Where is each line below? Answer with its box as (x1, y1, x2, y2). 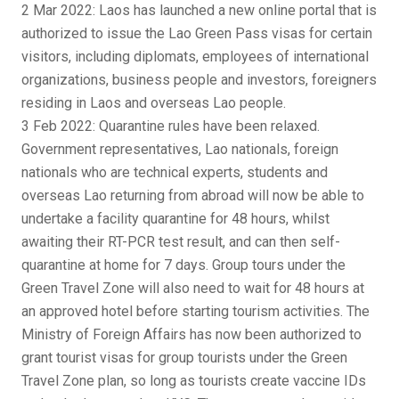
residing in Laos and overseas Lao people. (21, 94, 286, 111)
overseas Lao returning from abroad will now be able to (21, 187, 364, 204)
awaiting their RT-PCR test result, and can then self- (21, 233, 340, 250)
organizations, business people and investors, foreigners (21, 71, 377, 88)
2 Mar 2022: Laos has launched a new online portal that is (21, 2, 377, 19)
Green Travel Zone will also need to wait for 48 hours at (21, 280, 364, 297)
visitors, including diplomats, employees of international (21, 48, 369, 65)
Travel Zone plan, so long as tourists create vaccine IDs (21, 372, 366, 389)
